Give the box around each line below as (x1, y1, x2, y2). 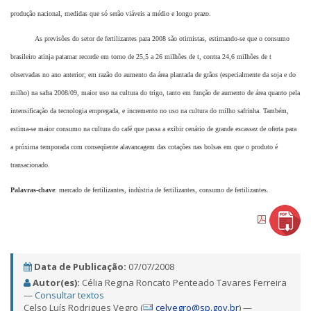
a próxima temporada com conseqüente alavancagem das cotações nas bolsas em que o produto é (10, 143, 278, 151)
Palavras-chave (10, 186, 55, 194)
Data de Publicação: (34, 260, 126, 274)
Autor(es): (33, 276, 80, 289)
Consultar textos (35, 289, 104, 302)
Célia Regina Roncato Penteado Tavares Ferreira (82, 276, 287, 289)
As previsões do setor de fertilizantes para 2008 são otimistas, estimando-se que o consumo (10, 35, 289, 43)
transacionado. (10, 161, 50, 169)
